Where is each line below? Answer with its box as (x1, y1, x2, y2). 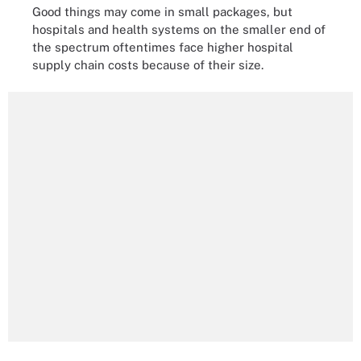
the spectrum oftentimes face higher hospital (32, 39, 293, 54)
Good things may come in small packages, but (32, 4, 293, 19)
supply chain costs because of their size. (32, 57, 263, 72)
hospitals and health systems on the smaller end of (32, 22, 326, 36)
